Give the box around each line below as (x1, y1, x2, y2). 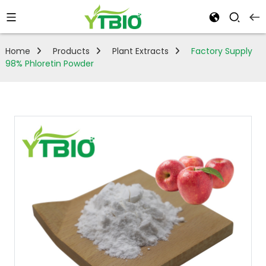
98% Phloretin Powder (5, 58, 94, 69)
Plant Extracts (112, 45, 169, 57)
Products (52, 45, 90, 57)
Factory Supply (191, 45, 252, 57)
